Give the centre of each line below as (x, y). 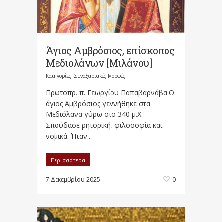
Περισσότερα (68, 160)
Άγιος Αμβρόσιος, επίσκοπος (110, 50)
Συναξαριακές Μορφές (100, 76)
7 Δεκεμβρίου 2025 (73, 179)
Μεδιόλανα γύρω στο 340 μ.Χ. (94, 114)
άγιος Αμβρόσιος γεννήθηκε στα (98, 103)
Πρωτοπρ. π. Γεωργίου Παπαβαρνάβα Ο (110, 92)
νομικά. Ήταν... (69, 136)
